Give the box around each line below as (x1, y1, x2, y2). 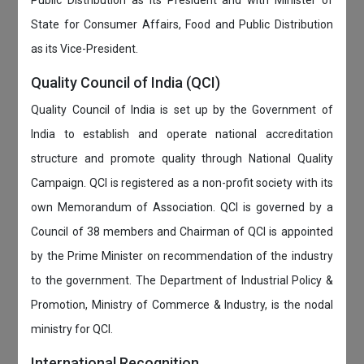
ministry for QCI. (31, 323, 114, 336)
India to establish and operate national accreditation (31, 128, 333, 141)
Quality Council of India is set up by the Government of (31, 103, 333, 117)
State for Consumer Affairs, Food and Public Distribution (31, 18, 333, 32)
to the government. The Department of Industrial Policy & (31, 274, 333, 288)
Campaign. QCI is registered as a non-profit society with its (31, 176, 333, 190)
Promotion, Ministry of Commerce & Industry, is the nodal (31, 298, 333, 312)
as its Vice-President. (31, 42, 139, 56)
